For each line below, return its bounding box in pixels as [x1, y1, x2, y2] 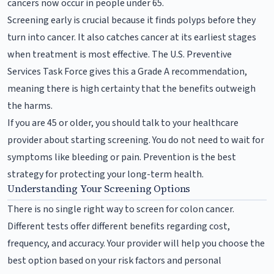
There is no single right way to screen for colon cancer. [7, 202, 234, 216]
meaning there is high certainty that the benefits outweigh [7, 81, 256, 95]
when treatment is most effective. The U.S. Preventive [7, 47, 232, 61]
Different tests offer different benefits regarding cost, [7, 219, 230, 233]
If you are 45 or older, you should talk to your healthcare [7, 116, 239, 130]
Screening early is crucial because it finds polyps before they [7, 13, 256, 27]
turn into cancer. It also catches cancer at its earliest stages [7, 30, 256, 44]
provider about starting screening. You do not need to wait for [7, 133, 264, 147]
